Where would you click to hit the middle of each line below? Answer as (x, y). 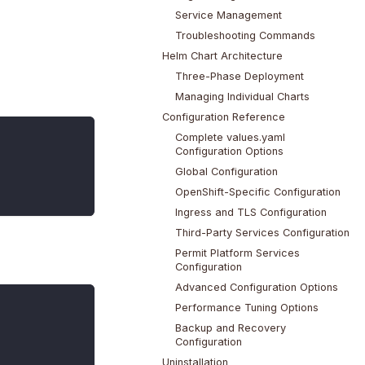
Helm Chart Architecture (222, 56)
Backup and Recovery (230, 328)
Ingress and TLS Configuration (251, 213)
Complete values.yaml (230, 138)
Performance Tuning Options (246, 308)
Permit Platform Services (237, 253)
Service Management (228, 15)
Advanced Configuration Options (256, 288)
